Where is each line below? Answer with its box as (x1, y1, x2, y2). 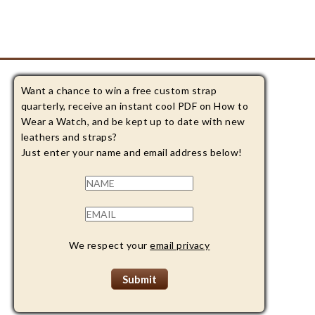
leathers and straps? (21, 131, 117, 143)
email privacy (150, 239, 210, 251)
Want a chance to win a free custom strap (21, 84, 217, 96)
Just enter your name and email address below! (21, 146, 243, 158)
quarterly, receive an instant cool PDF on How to (21, 100, 249, 112)
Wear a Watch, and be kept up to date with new (21, 115, 245, 127)
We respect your (68, 239, 150, 251)
